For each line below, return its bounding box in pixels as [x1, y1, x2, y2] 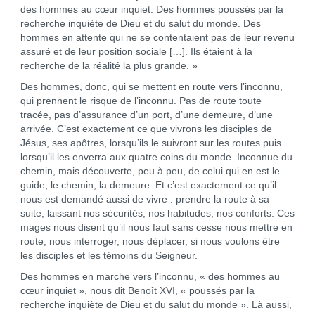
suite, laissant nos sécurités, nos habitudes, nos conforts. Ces [20, 207, 295, 219]
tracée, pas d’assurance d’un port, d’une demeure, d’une [20, 109, 273, 120]
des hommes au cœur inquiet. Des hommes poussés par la [20, 4, 283, 15]
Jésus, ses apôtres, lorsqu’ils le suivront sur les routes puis [20, 137, 281, 148]
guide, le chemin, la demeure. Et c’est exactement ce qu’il [20, 179, 276, 191]
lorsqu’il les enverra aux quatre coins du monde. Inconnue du [20, 151, 292, 162]
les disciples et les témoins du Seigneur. [20, 250, 198, 261]
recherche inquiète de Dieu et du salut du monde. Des [20, 18, 261, 29]
